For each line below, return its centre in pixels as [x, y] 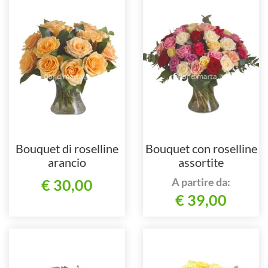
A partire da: [201, 182]
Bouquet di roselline [67, 149]
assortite [201, 162]
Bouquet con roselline [201, 149]
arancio [67, 162]
